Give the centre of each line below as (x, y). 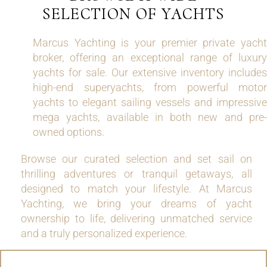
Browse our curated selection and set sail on (136, 159)
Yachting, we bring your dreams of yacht (136, 204)
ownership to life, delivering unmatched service (136, 218)
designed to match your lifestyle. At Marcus (136, 189)
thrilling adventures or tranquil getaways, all (136, 174)
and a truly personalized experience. (104, 233)
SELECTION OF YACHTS (133, 14)
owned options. (69, 132)
